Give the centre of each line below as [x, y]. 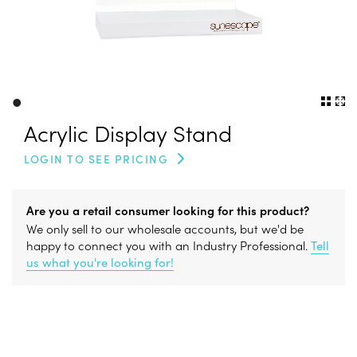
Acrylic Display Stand [128, 132]
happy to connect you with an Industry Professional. [169, 245]
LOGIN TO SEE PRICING [96, 159]
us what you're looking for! [100, 262]
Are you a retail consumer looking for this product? [168, 210]
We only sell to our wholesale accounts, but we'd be [165, 228]
